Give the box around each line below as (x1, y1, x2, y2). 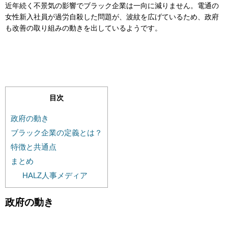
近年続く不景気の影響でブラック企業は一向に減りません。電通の (5, 2, 219, 10)
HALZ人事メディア (22, 170, 88, 180)
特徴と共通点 (11, 142, 56, 151)
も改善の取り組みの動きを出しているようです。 (5, 24, 162, 33)
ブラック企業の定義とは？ (11, 128, 102, 137)
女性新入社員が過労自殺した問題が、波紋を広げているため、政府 (5, 13, 219, 21)
